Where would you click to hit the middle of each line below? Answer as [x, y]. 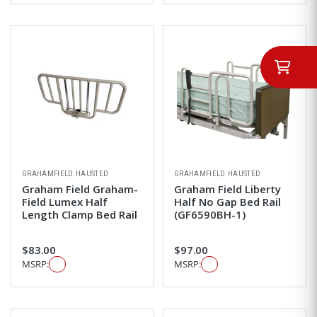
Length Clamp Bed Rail [80, 215]
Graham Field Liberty [227, 189]
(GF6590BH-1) [210, 215]
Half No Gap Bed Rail [227, 202]
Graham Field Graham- [80, 189]
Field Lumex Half [65, 202]
